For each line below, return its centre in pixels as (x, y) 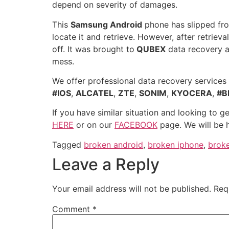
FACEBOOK (136, 125)
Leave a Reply (106, 164)
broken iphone (176, 144)
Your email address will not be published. (132, 188)
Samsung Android (106, 24)
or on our (94, 125)
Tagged (68, 144)
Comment (72, 209)
